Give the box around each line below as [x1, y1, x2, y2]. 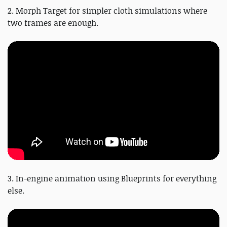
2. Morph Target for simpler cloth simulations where [8, 5, 207, 16]
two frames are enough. [8, 17, 98, 28]
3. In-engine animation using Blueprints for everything [8, 172, 216, 184]
